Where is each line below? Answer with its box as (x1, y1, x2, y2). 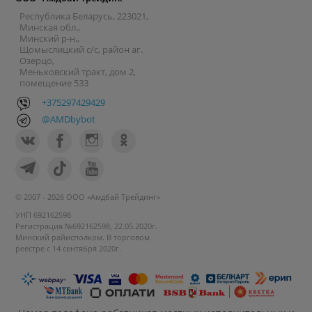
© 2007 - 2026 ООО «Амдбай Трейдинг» (15, 192, 161, 203)
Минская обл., (19, 21, 81, 34)
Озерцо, (19, 54, 55, 68)
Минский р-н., (19, 32, 80, 45)
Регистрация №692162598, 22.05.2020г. (15, 221, 158, 232)
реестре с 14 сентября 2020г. (15, 243, 122, 254)
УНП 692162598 (15, 210, 72, 221)
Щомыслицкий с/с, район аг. (19, 43, 143, 56)
